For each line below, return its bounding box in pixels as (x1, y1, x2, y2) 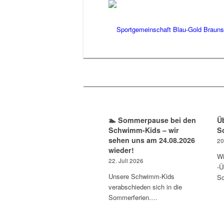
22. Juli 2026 (108, 156, 143, 164)
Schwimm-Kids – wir (108, 125, 179, 135)
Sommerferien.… (108, 192, 157, 202)
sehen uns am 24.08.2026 (108, 135, 195, 145)
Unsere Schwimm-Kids (108, 171, 174, 181)
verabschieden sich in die (108, 182, 182, 191)
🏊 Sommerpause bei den (108, 115, 196, 125)
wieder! (108, 145, 134, 155)
